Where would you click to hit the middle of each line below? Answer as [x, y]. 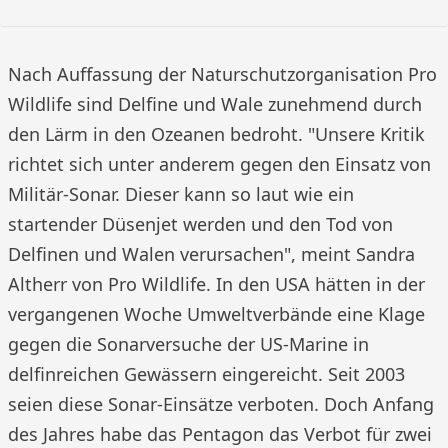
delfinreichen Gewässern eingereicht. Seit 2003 [206, 374]
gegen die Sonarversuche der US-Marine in [188, 344]
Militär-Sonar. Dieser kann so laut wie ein [181, 194]
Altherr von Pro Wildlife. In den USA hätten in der [216, 284]
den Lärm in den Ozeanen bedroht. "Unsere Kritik [216, 134]
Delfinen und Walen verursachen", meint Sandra [211, 254]
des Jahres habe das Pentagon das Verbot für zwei [220, 434]
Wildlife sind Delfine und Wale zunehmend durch [215, 104]
